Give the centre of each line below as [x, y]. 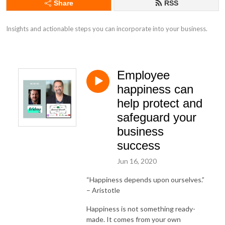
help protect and [160, 103]
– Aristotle [103, 190]
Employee [143, 75]
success [139, 145]
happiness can [155, 89]
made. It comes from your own [134, 219]
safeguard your [157, 117]
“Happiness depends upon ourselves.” [145, 179]
